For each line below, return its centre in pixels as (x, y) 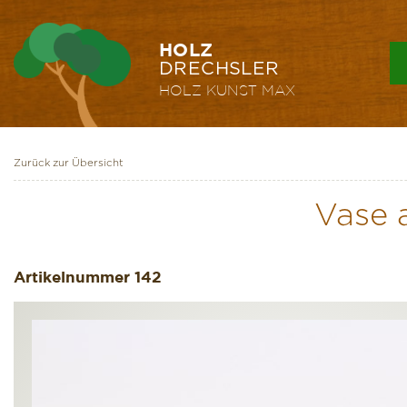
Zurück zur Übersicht (69, 163)
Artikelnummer (72, 277)
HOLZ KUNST (208, 90)
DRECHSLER (219, 69)
